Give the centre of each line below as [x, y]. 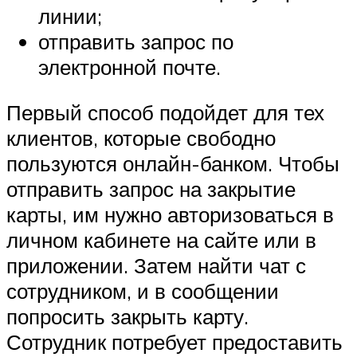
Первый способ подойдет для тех [165, 113]
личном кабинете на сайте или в [161, 240]
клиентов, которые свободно [141, 138]
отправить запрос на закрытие [151, 189]
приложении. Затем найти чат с [156, 266]
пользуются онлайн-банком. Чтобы [173, 164]
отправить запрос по [136, 41]
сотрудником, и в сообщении [143, 291]
